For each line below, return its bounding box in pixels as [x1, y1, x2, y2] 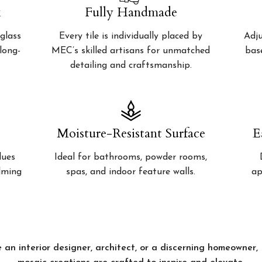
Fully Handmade [84, 4, 177, 21]
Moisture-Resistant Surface [56, 125, 205, 142]
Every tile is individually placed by [59, 32, 203, 41]
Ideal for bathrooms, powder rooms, [54, 153, 208, 162]
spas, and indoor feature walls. [66, 167, 196, 177]
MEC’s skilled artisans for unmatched [51, 46, 211, 56]
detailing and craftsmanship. [70, 61, 192, 70]
